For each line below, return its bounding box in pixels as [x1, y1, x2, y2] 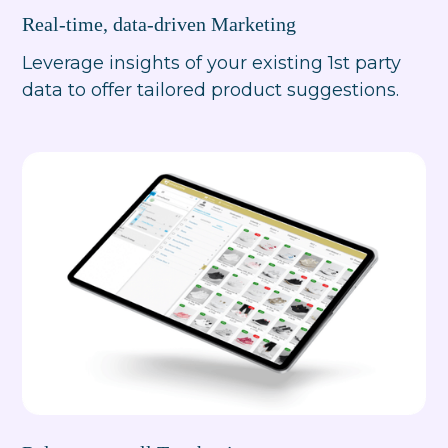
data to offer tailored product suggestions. [22, 78, 400, 101]
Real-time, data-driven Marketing [22, 12, 297, 35]
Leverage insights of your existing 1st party [22, 51, 402, 74]
